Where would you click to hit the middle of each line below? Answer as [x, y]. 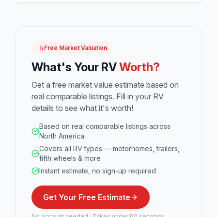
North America [62, 136]
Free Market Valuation [76, 47]
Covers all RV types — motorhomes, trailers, [109, 148]
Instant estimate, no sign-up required [98, 170]
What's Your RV [75, 67]
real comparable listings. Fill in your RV [98, 96]
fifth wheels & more [70, 158]
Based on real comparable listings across [105, 126]
